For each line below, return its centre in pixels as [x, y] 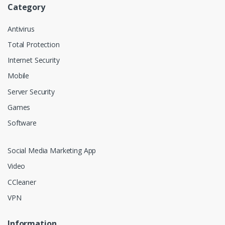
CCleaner [22, 182]
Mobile [19, 76]
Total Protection [34, 44]
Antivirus [21, 29]
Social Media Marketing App [52, 151]
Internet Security [34, 60]
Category [26, 7]
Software [22, 123]
